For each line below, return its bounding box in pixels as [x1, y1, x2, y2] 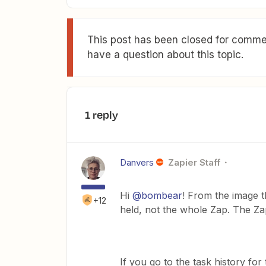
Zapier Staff [167, 156, 220, 168]
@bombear [132, 189, 182, 201]
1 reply [85, 106, 118, 122]
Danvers [120, 156, 154, 168]
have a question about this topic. [87, 48, 243, 61]
